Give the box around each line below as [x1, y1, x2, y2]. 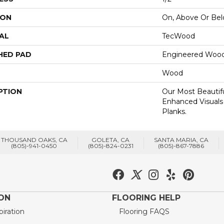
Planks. [162, 106, 186, 116]
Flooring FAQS [119, 206, 169, 216]
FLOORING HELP [112, 192, 180, 202]
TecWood [162, 31, 195, 40]
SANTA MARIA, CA [153, 135, 208, 143]
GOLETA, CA [91, 135, 129, 143]
